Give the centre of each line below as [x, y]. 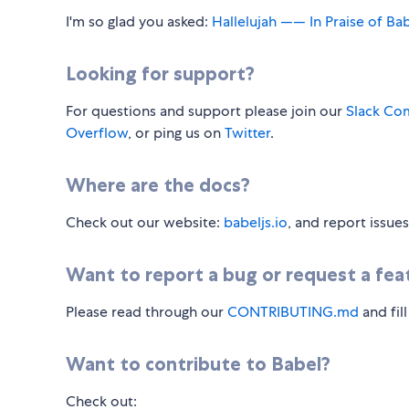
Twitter [247, 133]
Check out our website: [145, 223]
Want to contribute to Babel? [198, 364]
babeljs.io [256, 223]
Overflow [97, 133]
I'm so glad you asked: [139, 22]
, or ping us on [176, 133]
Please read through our [147, 312]
